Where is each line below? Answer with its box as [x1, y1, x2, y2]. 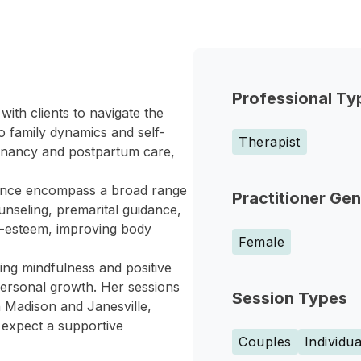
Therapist [239, 134, 301, 150]
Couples [239, 334, 292, 350]
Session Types [232, 288, 347, 308]
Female [239, 234, 284, 250]
